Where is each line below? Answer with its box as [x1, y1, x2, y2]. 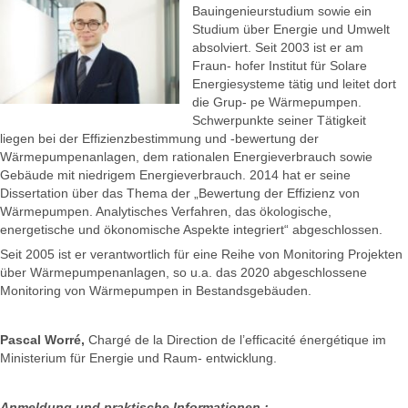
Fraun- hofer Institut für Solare [192, 58, 367, 74]
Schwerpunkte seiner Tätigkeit [192, 113, 366, 128]
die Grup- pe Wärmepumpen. [192, 95, 362, 110]
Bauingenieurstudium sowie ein [192, 4, 372, 19]
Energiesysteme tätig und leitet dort [192, 76, 396, 92]
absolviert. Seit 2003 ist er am [192, 40, 363, 56]
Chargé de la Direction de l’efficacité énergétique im [85, 332, 386, 348]
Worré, [45, 332, 85, 348]
